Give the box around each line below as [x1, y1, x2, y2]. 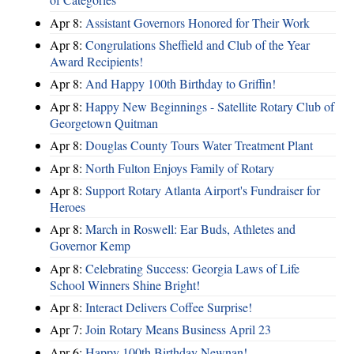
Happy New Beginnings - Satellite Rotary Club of [85, 97, 334, 115]
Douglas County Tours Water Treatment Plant [85, 137, 313, 154]
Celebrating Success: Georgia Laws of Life [85, 259, 299, 277]
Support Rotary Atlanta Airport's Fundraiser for [85, 181, 320, 198]
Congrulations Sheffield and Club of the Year [85, 36, 310, 54]
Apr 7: [50, 321, 85, 338]
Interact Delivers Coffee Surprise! [85, 299, 252, 316]
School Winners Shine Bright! [50, 276, 200, 293]
